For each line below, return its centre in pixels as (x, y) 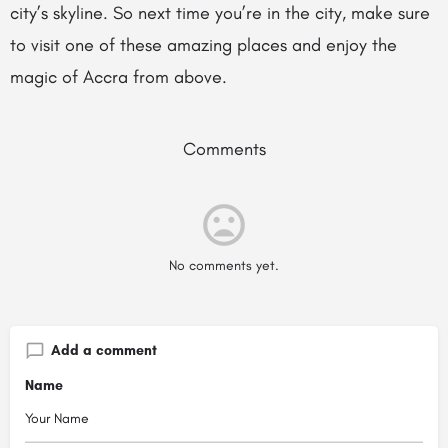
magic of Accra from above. (118, 76)
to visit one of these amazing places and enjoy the (203, 44)
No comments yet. (224, 265)
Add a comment (104, 350)
